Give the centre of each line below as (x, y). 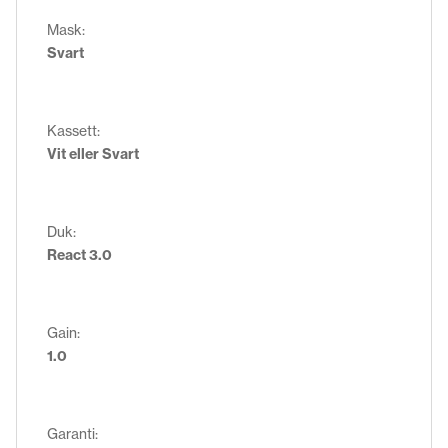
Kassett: (73, 130)
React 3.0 (79, 254)
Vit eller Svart (93, 153)
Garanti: (72, 433)
